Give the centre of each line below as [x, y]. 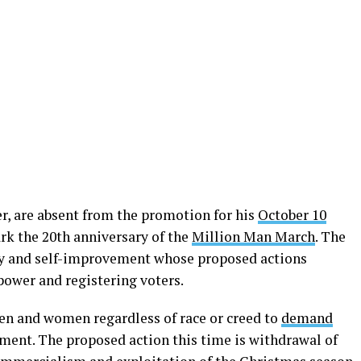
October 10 [292, 215]
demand [307, 318]
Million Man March [253, 237]
